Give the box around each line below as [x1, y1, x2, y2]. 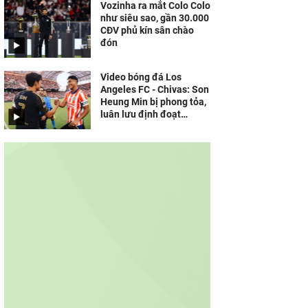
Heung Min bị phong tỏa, [100, 96, 206, 107]
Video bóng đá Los [100, 71, 181, 82]
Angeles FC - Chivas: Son [100, 84, 209, 95]
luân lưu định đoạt [100, 109, 181, 120]
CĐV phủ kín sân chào [100, 25, 194, 36]
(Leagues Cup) [100, 121, 164, 132]
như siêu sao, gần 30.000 [100, 12, 209, 23]
